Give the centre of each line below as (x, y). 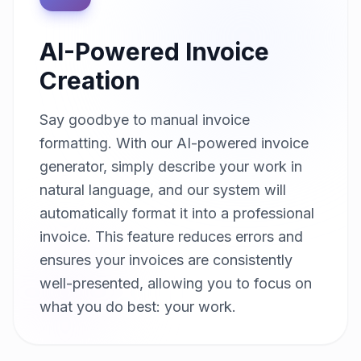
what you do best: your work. (138, 306)
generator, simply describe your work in (171, 166)
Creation (90, 80)
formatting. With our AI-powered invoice (174, 143)
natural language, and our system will (163, 189)
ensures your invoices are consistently (166, 259)
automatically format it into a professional (177, 213)
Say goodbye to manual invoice (145, 119)
